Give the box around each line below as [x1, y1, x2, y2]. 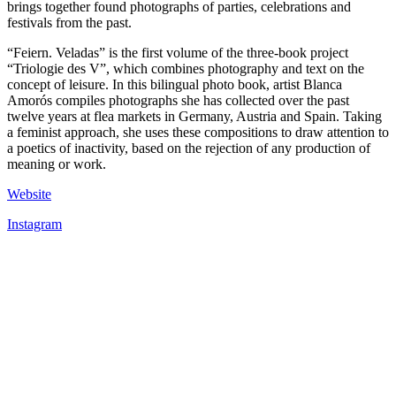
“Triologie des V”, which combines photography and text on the [7, 60, 364, 76]
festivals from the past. [7, 14, 132, 30]
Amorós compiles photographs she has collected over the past [7, 92, 349, 108]
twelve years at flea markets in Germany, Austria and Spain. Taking [7, 108, 382, 124]
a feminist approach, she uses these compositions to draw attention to [7, 124, 389, 140]
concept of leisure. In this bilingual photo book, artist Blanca [7, 76, 342, 92]
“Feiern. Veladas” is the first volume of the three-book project [7, 44, 348, 60]
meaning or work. [7, 156, 106, 171]
